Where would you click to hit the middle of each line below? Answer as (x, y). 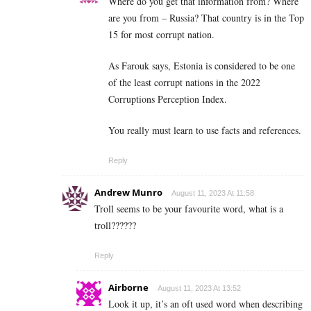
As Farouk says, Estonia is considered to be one (202, 65)
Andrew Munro (128, 192)
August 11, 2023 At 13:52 (199, 288)
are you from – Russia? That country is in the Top (206, 17)
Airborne (128, 287)
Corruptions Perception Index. (168, 99)
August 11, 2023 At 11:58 (213, 193)
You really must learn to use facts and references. (205, 130)
